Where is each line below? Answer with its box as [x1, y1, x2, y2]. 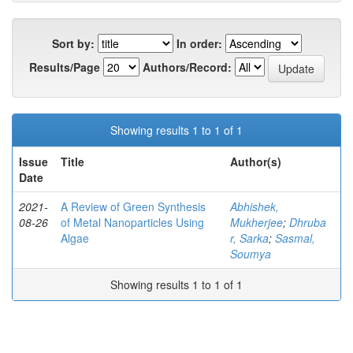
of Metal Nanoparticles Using [61, 214, 204, 230]
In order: [176, 35, 222, 51]
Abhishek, [230, 199, 279, 214]
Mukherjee [230, 214, 283, 230]
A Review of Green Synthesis [61, 199, 206, 214]
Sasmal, [275, 230, 315, 246]
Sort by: [51, 35, 95, 51]
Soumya [230, 246, 271, 262]
